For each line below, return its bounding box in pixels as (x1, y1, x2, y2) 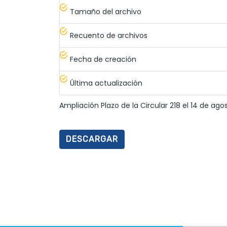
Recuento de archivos (70, 30, 147, 41)
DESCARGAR (66, 134, 118, 144)
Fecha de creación (70, 54, 136, 64)
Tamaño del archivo (70, 7, 141, 17)
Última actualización (70, 78, 142, 88)
